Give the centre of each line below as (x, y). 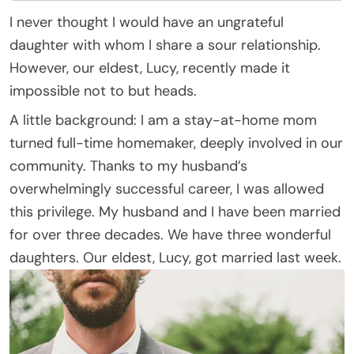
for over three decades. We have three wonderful (170, 234)
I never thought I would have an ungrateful (147, 22)
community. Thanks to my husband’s (128, 166)
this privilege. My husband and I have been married (175, 211)
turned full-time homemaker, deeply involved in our (176, 143)
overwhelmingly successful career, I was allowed (167, 188)
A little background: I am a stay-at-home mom (163, 120)
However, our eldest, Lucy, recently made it (150, 68)
